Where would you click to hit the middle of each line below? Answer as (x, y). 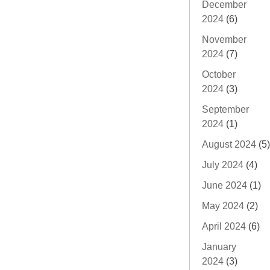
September (225, 109)
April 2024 (224, 226)
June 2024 (224, 185)
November (224, 39)
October (219, 74)
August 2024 (229, 144)
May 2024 (223, 206)
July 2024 (223, 165)
